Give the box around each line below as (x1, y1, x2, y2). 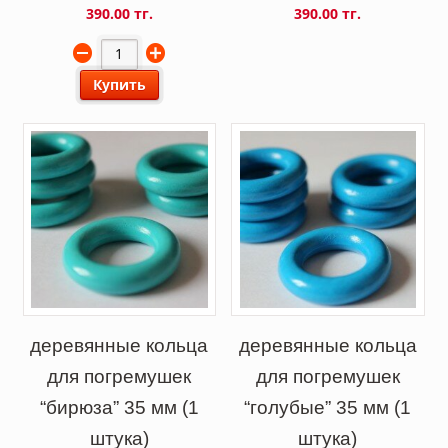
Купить (92, 74, 146, 94)
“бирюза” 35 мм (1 (39, 396, 199, 419)
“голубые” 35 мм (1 (244, 396, 412, 419)
